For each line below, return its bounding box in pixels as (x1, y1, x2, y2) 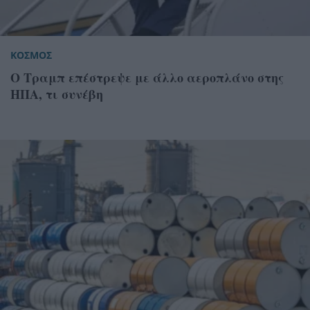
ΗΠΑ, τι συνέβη (10, 84, 103, 103)
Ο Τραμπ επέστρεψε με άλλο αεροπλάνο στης (10, 68, 284, 86)
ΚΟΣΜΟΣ (10, 48, 52, 62)
